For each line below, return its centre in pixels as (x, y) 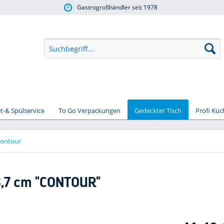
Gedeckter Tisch (158, 110)
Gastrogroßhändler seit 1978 (116, 7)
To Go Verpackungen (89, 110)
